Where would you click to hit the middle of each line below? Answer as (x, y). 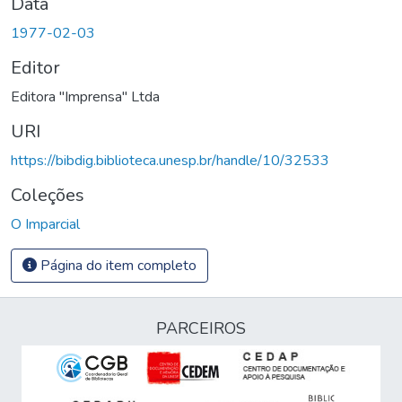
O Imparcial (45, 224)
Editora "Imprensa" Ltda (85, 96)
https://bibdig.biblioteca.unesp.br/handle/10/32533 (170, 160)
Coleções (48, 195)
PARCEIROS (201, 328)
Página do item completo (117, 265)
